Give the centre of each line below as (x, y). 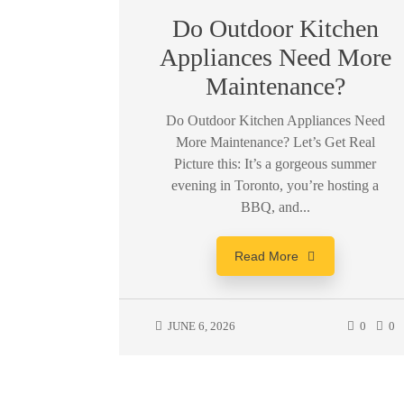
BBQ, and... (275, 207)
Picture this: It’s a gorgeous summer (275, 164)
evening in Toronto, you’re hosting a (275, 185)
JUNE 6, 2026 (200, 326)
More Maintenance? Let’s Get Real (275, 142)
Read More (266, 256)
